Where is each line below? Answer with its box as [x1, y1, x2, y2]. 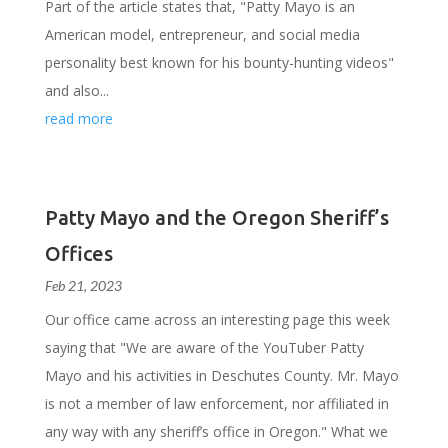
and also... [44, 81, 109, 100]
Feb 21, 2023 [44, 277, 122, 294]
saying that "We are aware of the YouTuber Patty [44, 338, 364, 357]
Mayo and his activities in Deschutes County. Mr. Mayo [44, 366, 399, 385]
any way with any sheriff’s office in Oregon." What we [44, 422, 388, 441]
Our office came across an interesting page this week [44, 310, 390, 329]
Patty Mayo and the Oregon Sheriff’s [44, 206, 389, 229]
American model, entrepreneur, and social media [44, 25, 360, 44]
